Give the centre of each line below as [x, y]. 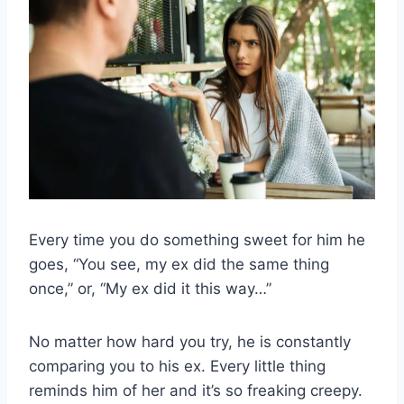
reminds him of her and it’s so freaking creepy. [196, 391]
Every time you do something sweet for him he [197, 240]
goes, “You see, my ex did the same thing [179, 265]
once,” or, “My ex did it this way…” [150, 289]
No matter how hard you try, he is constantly [190, 342]
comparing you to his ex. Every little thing [177, 367]
